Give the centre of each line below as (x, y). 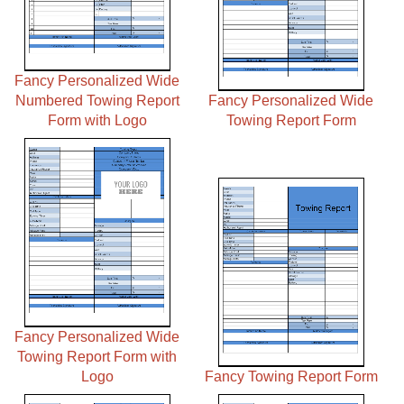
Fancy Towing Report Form (291, 376)
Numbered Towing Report (97, 101)
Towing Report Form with (97, 357)
